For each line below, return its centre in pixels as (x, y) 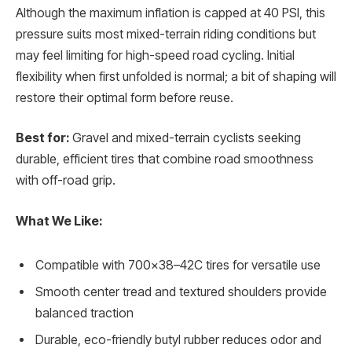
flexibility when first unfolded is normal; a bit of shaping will (176, 76)
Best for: (42, 138)
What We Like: (59, 221)
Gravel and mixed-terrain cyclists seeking (185, 138)
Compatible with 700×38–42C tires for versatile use (178, 265)
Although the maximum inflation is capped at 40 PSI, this (170, 13)
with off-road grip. (66, 181)
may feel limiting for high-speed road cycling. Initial (155, 55)
